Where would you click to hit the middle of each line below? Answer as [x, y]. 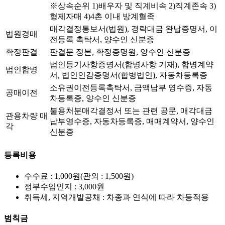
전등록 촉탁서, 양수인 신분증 [102, 40]
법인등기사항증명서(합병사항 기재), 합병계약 [132, 65]
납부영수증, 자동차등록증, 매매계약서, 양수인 [132, 122]
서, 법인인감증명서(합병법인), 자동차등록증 [129, 75]
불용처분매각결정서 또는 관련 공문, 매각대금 [131, 111]
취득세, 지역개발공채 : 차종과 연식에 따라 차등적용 [117, 197]
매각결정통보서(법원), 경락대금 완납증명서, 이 [134, 29]
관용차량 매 [27, 116]
